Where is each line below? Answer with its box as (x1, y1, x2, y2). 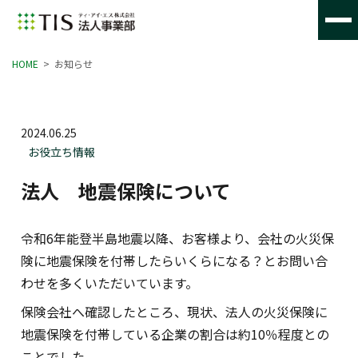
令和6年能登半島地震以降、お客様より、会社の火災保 (20, 229, 334, 248)
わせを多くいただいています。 (20, 273, 198, 292)
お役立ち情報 (27, 144, 95, 160)
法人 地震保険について (20, 177, 231, 205)
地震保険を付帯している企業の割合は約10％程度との (20, 324, 329, 344)
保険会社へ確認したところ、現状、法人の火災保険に (20, 302, 328, 321)
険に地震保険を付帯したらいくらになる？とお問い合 (20, 251, 328, 270)
